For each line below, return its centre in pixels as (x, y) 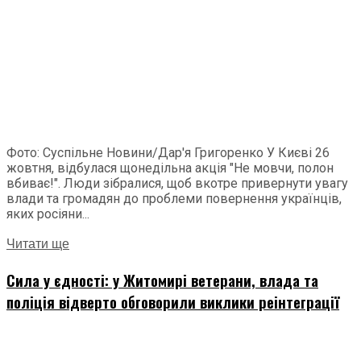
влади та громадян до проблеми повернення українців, (174, 198)
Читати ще (38, 244)
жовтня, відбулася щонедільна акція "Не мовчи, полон (170, 168)
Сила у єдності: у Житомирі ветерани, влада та (162, 280)
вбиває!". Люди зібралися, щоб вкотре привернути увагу (177, 183)
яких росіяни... (48, 214)
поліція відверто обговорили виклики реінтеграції (173, 301)
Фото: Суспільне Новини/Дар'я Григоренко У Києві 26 (168, 152)
